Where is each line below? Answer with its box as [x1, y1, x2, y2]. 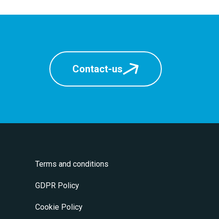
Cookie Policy [35, 202, 83, 212]
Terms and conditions [35, 159, 109, 169]
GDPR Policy [35, 181, 79, 190]
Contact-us [72, 63, 123, 75]
